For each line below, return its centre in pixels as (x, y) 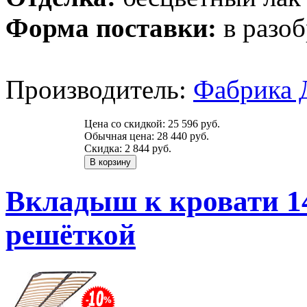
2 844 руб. (148, 148)
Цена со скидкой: (126, 123)
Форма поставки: (111, 27)
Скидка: (105, 148)
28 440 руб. (183, 136)
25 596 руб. (194, 123)
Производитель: (99, 89)
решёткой (71, 235)
